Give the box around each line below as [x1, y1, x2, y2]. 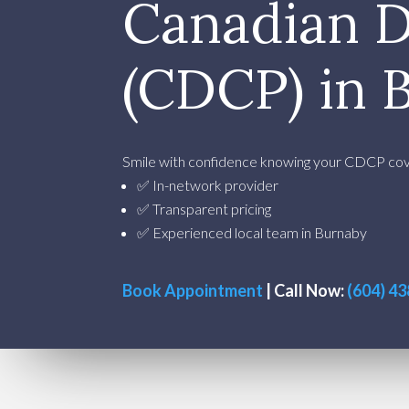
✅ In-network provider [137, 176, 279, 194]
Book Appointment [122, 280, 264, 301]
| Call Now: [263, 280, 348, 301]
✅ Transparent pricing [137, 200, 272, 218]
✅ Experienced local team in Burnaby [137, 224, 368, 242]
